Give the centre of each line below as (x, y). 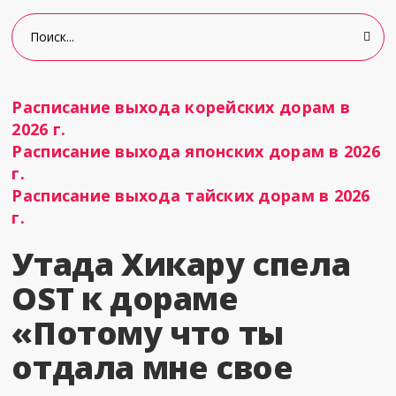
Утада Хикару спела (181, 264)
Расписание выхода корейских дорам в (181, 107)
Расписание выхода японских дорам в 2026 (196, 151)
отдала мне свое (152, 367)
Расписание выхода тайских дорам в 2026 (191, 195)
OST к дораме (125, 298)
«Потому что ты (148, 333)
